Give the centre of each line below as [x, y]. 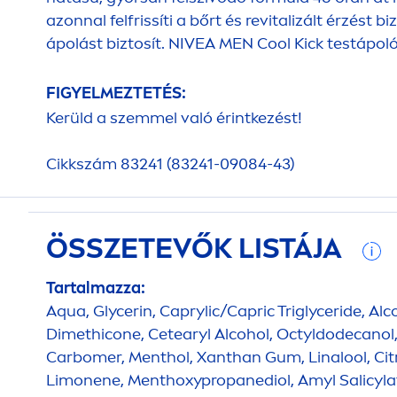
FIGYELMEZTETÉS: [116, 93]
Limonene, [87, 380]
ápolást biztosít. [107, 43]
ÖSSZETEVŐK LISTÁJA [197, 248]
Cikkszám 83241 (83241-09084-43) [171, 164]
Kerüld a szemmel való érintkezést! [174, 118]
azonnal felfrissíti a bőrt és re [153, 20]
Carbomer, [87, 357]
